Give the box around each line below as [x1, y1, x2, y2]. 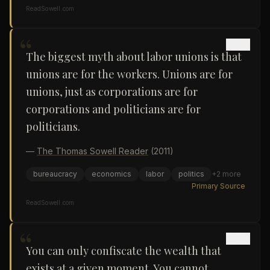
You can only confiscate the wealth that [26, 243, 221, 258]
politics [178, 169, 204, 178]
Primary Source [192, 181, 245, 190]
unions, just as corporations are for [26, 84, 198, 99]
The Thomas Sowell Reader [37, 146, 148, 156]
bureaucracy [33, 169, 77, 178]
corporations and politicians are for [26, 102, 201, 116]
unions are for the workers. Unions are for [26, 67, 233, 81]
